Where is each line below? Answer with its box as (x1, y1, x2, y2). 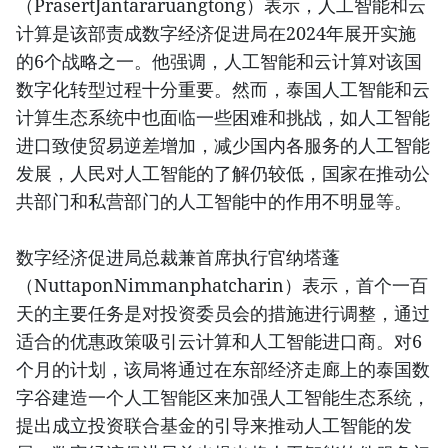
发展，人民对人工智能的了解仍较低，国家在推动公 (16, 161, 430, 186)
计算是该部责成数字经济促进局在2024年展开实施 (16, 21, 416, 46)
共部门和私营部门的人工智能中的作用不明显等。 (16, 189, 412, 214)
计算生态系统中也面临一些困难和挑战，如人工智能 (16, 105, 430, 130)
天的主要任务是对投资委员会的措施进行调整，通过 (16, 301, 430, 326)
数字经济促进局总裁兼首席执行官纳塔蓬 (16, 245, 340, 270)
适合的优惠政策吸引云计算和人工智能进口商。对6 (16, 329, 422, 354)
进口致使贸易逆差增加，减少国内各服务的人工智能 (16, 133, 430, 158)
